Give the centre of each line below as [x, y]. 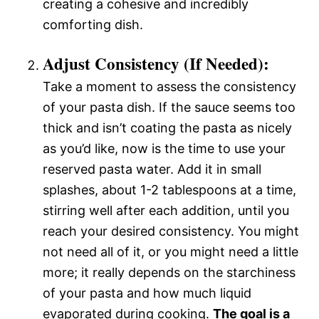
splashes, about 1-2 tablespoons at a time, [169, 190]
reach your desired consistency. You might [171, 231]
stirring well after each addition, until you [166, 210]
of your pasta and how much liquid [147, 293]
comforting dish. [93, 25]
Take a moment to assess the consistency [169, 87]
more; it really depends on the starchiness [169, 272]
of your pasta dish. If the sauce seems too [169, 107]
